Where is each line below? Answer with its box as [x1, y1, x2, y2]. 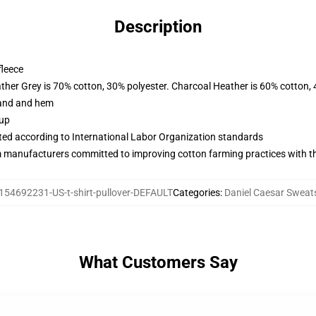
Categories [172, 187, 220, 198]
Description [114, 17, 202, 37]
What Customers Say [78, 253, 238, 272]
